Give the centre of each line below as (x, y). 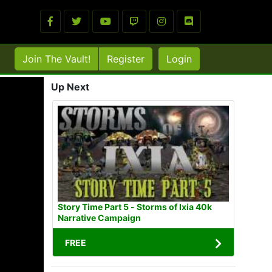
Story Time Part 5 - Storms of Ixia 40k (135, 207)
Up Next (70, 87)
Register (126, 59)
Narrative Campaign (99, 218)
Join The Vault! (56, 59)
